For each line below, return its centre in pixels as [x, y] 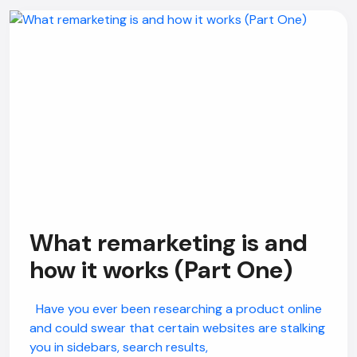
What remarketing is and [169, 243]
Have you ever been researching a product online [176, 309]
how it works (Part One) [161, 270]
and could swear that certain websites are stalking [177, 328]
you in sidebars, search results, [119, 347]
